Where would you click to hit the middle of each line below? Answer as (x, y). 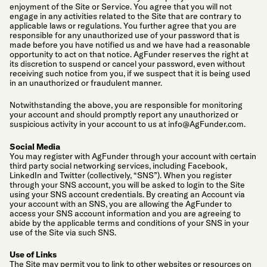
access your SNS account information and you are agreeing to (125, 213)
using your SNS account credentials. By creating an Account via (127, 194)
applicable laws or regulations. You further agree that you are (123, 25)
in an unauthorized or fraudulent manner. (86, 83)
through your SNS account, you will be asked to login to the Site (127, 184)
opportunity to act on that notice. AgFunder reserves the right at (129, 54)
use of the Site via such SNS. (63, 232)
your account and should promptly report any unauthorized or (124, 115)
